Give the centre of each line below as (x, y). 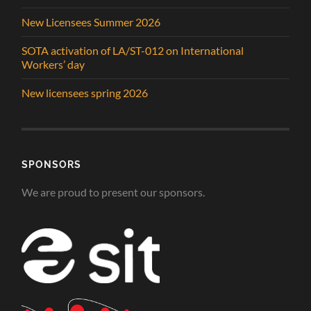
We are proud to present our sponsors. (114, 192)
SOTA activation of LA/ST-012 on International (133, 50)
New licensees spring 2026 (85, 92)
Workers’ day (53, 64)
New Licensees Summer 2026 (91, 22)
